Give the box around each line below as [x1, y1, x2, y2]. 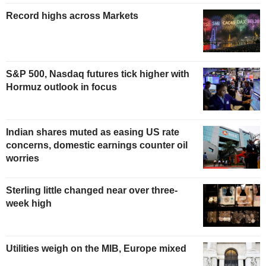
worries [6, 153, 39, 163]
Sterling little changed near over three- [6, 185, 178, 195]
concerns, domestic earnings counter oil [6, 140, 188, 150]
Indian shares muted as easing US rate [6, 126, 179, 137]
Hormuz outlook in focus [6, 82, 117, 93]
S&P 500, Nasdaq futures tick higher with [6, 69, 189, 80]
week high [6, 198, 54, 208]
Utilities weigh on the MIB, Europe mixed [6, 243, 186, 254]
